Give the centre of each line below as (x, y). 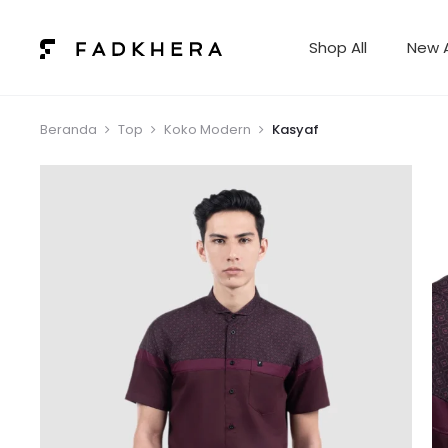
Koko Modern (207, 129)
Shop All (337, 47)
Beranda (68, 129)
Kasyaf (295, 129)
